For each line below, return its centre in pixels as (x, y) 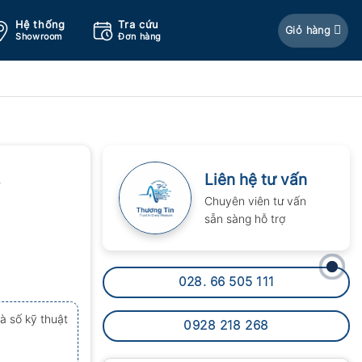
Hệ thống (40, 25)
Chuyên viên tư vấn (255, 201)
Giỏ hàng (308, 30)
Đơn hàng (140, 37)
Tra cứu (138, 25)
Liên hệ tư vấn (256, 180)
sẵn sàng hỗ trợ (245, 219)
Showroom (39, 37)
